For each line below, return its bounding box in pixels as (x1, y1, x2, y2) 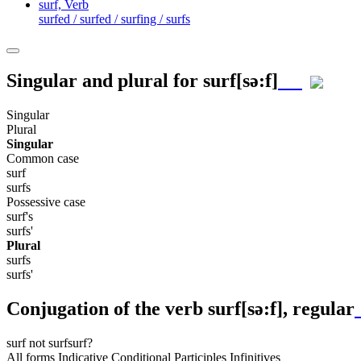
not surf (26, 335, 68, 350)
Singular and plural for (6, 69, 203, 91)
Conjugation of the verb (6, 297, 208, 319)
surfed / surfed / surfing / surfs (39, 11, 190, 26)
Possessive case (6, 194, 85, 209)
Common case (6, 151, 79, 165)
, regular (283, 297, 355, 319)
